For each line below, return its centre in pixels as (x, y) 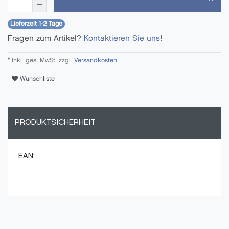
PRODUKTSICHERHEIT (55, 123)
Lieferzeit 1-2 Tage (36, 24)
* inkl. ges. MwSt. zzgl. (40, 60)
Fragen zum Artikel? (46, 39)
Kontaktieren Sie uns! (123, 39)
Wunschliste (37, 79)
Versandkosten (95, 60)
